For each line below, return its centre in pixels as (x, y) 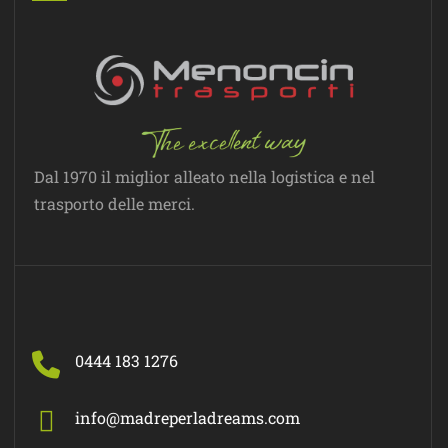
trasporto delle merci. (114, 203)
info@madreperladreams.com (187, 417)
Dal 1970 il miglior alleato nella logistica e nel (204, 176)
